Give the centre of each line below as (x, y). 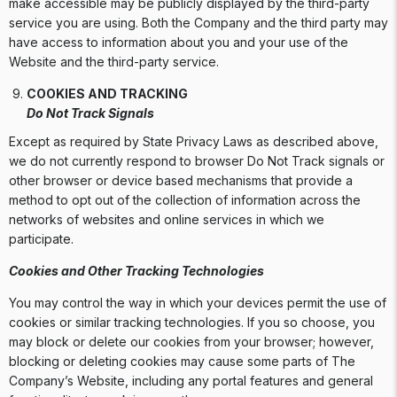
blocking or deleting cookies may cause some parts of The (182, 361)
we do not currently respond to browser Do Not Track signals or (197, 161)
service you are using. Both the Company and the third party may (198, 23)
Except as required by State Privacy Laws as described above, (194, 141)
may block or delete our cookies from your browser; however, (191, 342)
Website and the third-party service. (116, 62)
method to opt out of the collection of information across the (185, 200)
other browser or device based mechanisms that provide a (181, 180)
